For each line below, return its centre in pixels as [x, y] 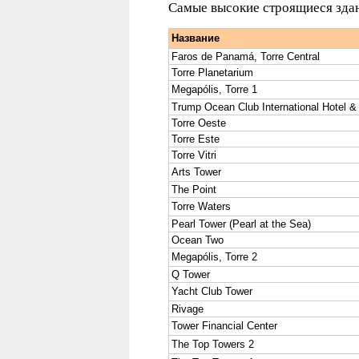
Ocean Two [198, 240]
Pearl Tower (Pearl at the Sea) [241, 224]
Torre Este [196, 139]
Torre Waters [201, 206]
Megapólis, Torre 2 [214, 257]
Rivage [188, 309]
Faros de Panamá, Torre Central [246, 56]
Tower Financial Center [224, 326]
